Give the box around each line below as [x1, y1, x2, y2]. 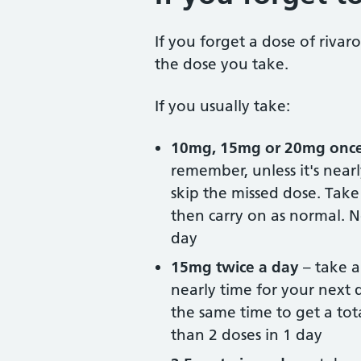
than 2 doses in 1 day [171, 326, 322, 344]
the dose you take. [155, 55, 288, 73]
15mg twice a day [171, 258, 299, 276]
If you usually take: [155, 97, 290, 115]
